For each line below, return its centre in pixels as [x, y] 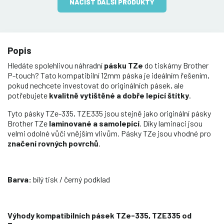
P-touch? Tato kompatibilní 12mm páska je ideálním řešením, [108, 75]
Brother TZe [28, 123]
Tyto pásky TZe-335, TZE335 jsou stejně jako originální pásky [109, 113]
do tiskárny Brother [176, 65]
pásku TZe [123, 65]
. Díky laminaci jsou [171, 123]
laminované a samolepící [94, 123]
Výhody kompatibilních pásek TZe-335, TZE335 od [99, 215]
